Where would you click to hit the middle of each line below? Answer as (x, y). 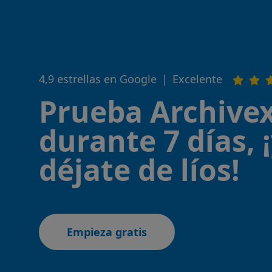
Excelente (199, 79)
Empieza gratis (107, 232)
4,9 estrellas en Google (98, 79)
